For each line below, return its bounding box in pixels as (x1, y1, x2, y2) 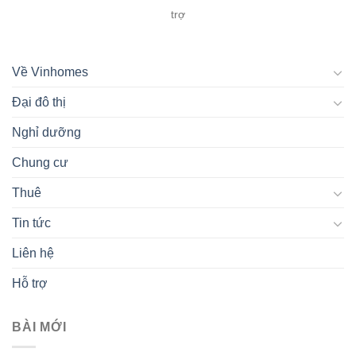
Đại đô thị (12, 95, 66, 110)
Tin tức (12, 216, 51, 230)
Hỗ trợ (12, 277, 48, 291)
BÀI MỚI (12, 320, 67, 335)
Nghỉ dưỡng (12, 126, 81, 140)
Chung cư (12, 156, 68, 170)
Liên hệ (12, 246, 54, 261)
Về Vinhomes (12, 65, 88, 79)
